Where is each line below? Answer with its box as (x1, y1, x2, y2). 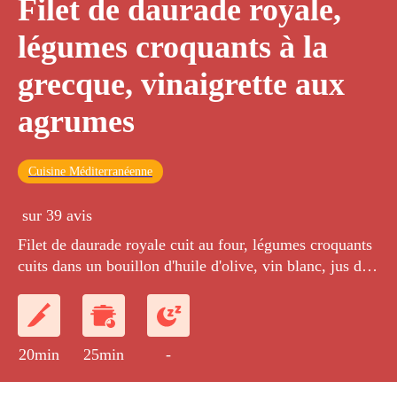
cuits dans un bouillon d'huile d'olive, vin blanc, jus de (18, 257, 369, 276)
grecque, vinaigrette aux (18, 66, 345, 103)
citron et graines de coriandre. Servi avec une (18, 278, 309, 297)
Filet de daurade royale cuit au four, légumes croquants (18, 236, 372, 254)
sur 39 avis (22, 206, 92, 225)
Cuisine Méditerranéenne (28, 165, 152, 179)
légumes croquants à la (18, 29, 328, 66)
